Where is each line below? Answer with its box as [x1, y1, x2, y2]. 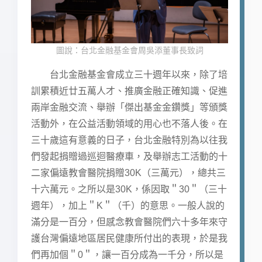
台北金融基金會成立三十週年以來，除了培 [31, 69, 227, 80]
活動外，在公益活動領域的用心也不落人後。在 [31, 118, 227, 129]
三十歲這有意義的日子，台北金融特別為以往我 [31, 135, 227, 145]
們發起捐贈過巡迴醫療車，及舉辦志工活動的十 [31, 151, 227, 161]
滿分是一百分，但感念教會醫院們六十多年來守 [31, 216, 227, 227]
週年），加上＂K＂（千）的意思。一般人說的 [31, 200, 225, 211]
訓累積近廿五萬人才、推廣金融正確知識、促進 [31, 85, 227, 96]
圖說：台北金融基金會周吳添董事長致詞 [56, 45, 204, 55]
